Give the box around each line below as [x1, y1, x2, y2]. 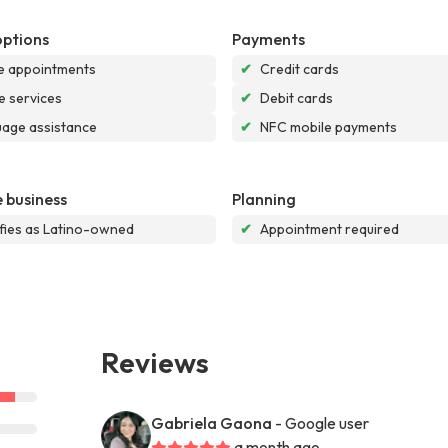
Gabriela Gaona [151, 412, 273, 433]
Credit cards [260, 59, 339, 78]
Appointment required [260, 219, 399, 238]
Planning [232, 188, 296, 209]
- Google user [275, 412, 370, 433]
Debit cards [260, 88, 333, 107]
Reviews [101, 343, 210, 380]
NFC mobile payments [260, 117, 397, 136]
